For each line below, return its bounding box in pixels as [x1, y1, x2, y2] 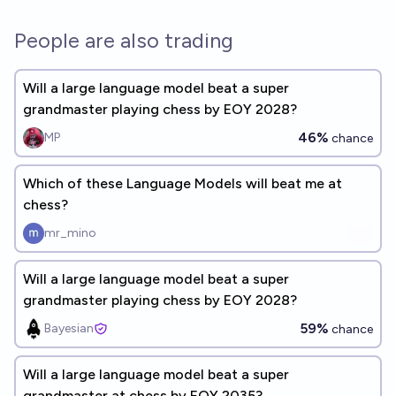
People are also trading [14, 27, 233, 53]
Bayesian [44, 321, 94, 336]
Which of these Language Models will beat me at [23, 175, 342, 192]
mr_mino [44, 225, 96, 240]
